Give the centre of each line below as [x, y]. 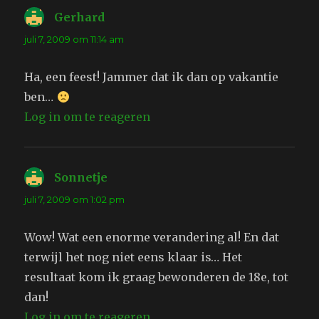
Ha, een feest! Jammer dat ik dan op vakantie [152, 77]
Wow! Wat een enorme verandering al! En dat [152, 237]
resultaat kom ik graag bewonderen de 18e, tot [157, 277]
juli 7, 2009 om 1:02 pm [75, 200]
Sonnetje [81, 178]
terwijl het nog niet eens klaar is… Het [134, 257]
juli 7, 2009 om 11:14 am [74, 40]
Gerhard [80, 17]
